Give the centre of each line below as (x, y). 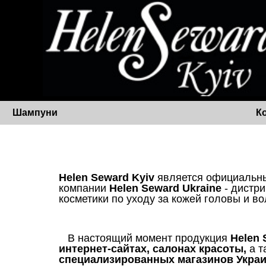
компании (84, 188)
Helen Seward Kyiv (108, 178)
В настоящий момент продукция (145, 238)
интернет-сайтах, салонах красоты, (154, 249)
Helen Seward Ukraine (165, 188)
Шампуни (35, 113)
